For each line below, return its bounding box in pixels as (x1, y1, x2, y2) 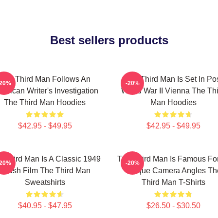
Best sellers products (50, 34, 168, 47)
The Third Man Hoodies (4, 98, 86, 107)
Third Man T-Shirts (141, 178, 205, 186)
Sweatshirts (24, 178, 65, 186)
